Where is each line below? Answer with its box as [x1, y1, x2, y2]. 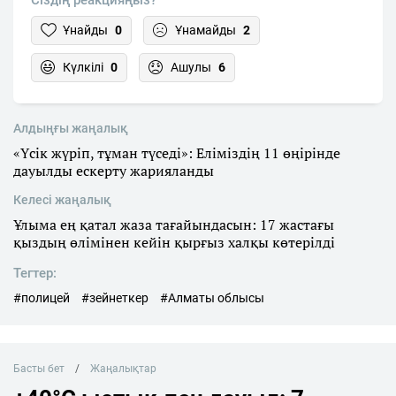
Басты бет [13, 362, 65, 376]
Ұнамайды [175, 23, 236, 38]
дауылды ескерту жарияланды [13, 161, 214, 181]
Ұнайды [63, 23, 108, 38]
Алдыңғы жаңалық [13, 121, 128, 136]
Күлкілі [63, 60, 103, 75]
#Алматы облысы [160, 291, 264, 306]
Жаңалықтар [89, 362, 156, 376]
